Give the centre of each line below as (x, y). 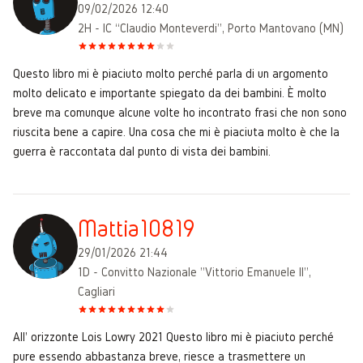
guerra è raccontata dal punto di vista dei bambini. (142, 151)
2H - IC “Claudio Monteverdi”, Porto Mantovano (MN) (211, 28)
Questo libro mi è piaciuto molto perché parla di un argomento (171, 73)
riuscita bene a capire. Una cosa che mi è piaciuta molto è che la (176, 131)
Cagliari (96, 291)
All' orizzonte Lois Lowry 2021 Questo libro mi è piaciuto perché (173, 336)
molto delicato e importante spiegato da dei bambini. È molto (170, 92)
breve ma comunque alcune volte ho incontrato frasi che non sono (180, 112)
